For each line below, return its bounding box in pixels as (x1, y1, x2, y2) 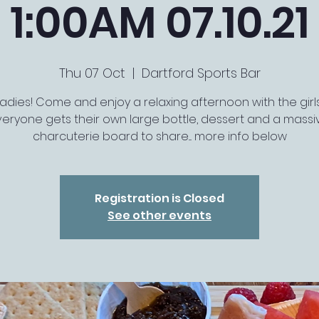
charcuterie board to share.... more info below (32, 128, 287, 145)
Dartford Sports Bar (141, 64, 261, 82)
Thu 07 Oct (58, 64, 125, 82)
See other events (108, 207, 211, 224)
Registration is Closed (95, 190, 224, 206)
